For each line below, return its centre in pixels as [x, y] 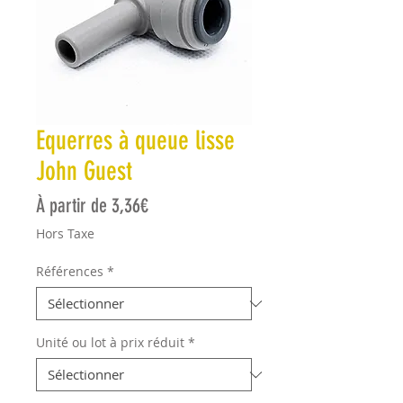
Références [70, 271]
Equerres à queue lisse [135, 140]
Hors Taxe [65, 233]
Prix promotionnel [206, 205]
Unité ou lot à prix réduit [110, 342]
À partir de [74, 206]
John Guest [84, 171]
